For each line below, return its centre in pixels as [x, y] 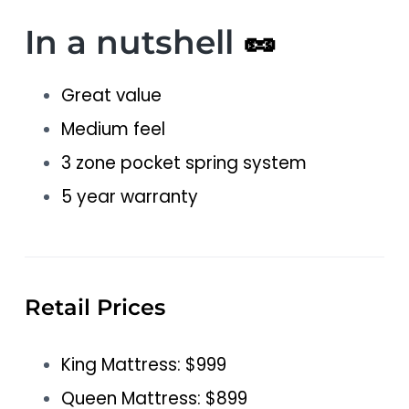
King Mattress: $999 [143, 364]
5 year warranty [129, 196]
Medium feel [113, 129]
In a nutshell [133, 42]
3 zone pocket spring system [184, 163]
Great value [111, 95]
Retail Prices [94, 307]
